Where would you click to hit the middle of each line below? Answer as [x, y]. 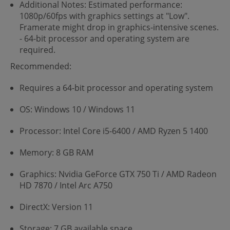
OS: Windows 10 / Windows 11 [77, 109]
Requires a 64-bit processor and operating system [116, 88]
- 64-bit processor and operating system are [104, 38]
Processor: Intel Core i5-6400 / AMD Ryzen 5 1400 [114, 131]
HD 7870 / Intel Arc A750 [66, 185]
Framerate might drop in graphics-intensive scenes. [119, 27]
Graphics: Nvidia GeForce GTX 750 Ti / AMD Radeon [118, 174]
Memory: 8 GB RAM [56, 152]
